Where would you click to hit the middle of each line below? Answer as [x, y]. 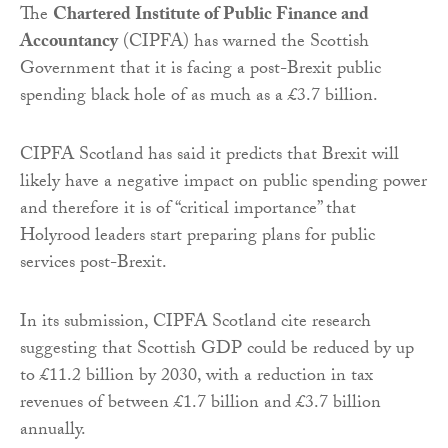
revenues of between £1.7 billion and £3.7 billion [200, 405]
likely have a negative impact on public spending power [223, 184]
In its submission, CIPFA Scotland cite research [195, 324]
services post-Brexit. [93, 265]
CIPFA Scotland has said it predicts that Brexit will [209, 157]
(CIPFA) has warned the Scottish [243, 44]
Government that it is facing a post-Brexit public [200, 71]
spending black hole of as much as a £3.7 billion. [199, 98]
